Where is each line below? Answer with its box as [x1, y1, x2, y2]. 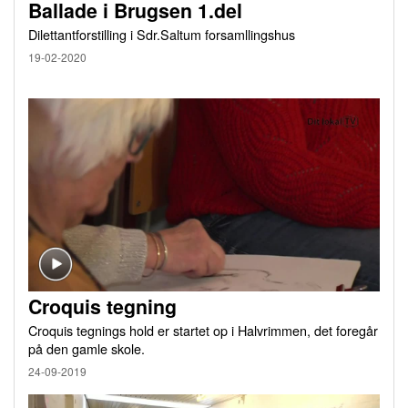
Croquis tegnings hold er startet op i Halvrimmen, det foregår [28, 320, 378, 340]
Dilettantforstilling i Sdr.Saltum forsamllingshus [28, 24, 295, 44]
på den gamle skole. [28, 338, 145, 358]
